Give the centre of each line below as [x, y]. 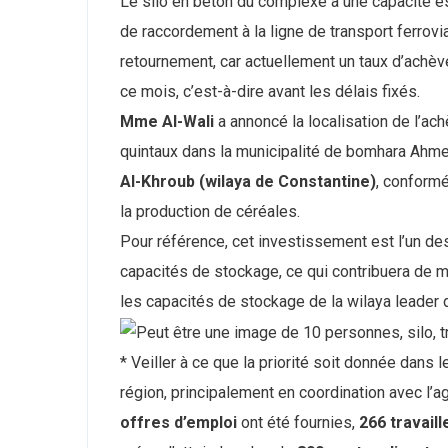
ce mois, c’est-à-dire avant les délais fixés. [270, 91]
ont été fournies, [298, 422]
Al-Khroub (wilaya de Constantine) [248, 181]
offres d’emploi [178, 422]
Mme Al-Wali [167, 121]
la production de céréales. [210, 211]
